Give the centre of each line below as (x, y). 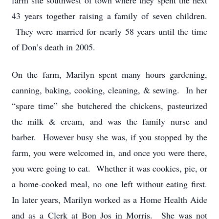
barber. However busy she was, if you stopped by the (109, 137)
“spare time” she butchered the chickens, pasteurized (109, 106)
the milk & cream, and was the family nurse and (109, 121)
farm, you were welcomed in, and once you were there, (109, 153)
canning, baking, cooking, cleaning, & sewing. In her (109, 90)
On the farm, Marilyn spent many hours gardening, (109, 74)
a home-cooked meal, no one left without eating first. (109, 184)
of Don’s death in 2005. (54, 47)
